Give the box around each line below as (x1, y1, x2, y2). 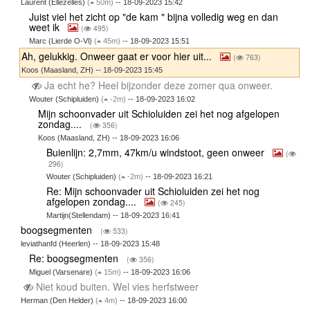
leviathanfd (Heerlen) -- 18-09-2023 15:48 (20, 239, 160, 248)
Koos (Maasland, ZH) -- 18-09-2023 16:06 (37, 133, 179, 142)
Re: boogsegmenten (29, 250, 122, 265)
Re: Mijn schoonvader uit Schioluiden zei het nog (46, 183, 260, 198)
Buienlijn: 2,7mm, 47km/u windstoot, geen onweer (46, 145, 268, 159)
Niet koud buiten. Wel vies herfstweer (33, 279, 201, 293)
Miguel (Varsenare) (29, 267, 95, 276)
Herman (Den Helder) (20, 295, 95, 304)
